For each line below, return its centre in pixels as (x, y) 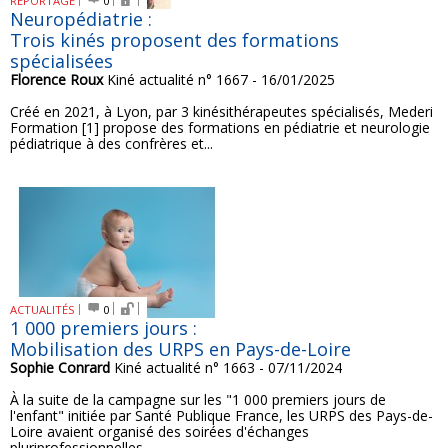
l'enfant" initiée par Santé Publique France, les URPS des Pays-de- (221, 415)
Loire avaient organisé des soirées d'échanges (159, 431)
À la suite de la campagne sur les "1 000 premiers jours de (198, 399)
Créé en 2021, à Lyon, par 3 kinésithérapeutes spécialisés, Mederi (221, 111)
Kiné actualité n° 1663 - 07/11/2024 (226, 367)
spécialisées (61, 61)
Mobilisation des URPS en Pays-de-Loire (180, 349)
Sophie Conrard (60, 367)
